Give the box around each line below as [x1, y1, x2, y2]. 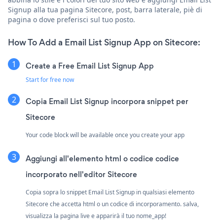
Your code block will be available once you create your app [26, 130, 184, 139]
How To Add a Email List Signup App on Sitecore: [8, 36, 200, 48]
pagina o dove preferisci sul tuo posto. [8, 14, 135, 24]
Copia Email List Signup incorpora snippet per [26, 96, 188, 107]
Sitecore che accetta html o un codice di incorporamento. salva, [26, 199, 199, 208]
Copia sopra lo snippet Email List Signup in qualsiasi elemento [26, 187, 194, 196]
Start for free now [26, 75, 74, 84]
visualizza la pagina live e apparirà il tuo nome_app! [26, 211, 166, 220]
